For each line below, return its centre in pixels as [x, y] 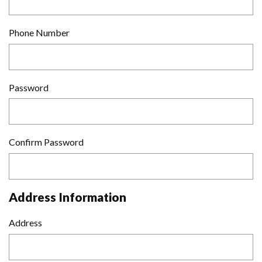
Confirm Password [46, 142]
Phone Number [39, 33]
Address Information [68, 196]
